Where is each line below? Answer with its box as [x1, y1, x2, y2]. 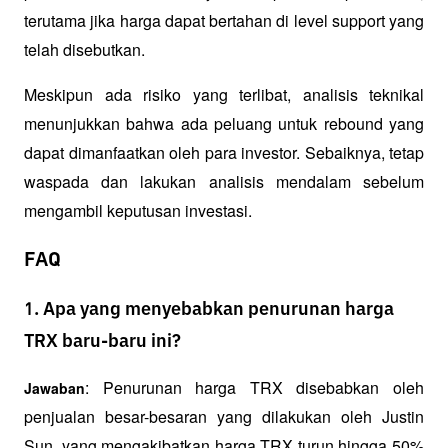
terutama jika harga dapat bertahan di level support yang [24, 9, 424, 33]
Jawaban [24, 378, 85, 399]
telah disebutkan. [24, 38, 149, 62]
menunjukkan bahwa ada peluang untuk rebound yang [24, 112, 424, 136]
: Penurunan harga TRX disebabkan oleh [85, 376, 424, 400]
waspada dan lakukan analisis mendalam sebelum [24, 170, 424, 194]
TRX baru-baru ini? [24, 333, 181, 352]
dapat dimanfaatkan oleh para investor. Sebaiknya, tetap [24, 141, 424, 165]
